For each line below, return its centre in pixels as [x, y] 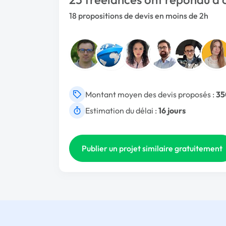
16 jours [172, 110]
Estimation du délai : [122, 110]
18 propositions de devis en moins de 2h [139, 16]
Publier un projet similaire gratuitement [152, 148]
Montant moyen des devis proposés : [151, 94]
